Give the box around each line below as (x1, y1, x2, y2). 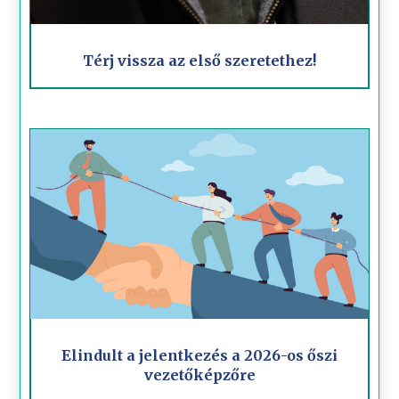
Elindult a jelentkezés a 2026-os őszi (61, 346, 338, 365)
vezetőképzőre (143, 366, 256, 385)
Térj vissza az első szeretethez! (83, 51, 316, 69)
